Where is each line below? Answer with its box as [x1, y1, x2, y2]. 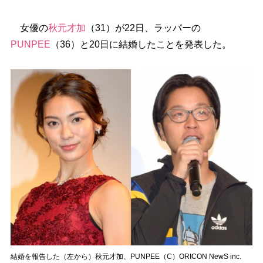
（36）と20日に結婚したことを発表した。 [50, 39, 231, 49]
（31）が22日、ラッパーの [85, 23, 201, 33]
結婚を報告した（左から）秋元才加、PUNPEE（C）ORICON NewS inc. [10, 252, 241, 261]
